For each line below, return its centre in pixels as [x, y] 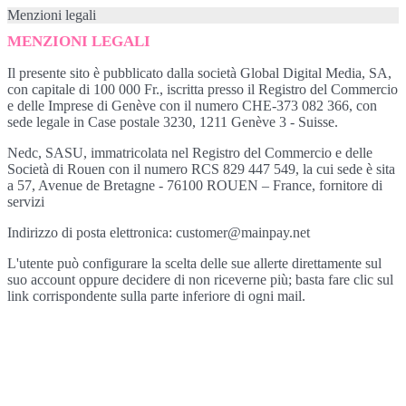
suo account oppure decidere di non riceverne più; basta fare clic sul [200, 280]
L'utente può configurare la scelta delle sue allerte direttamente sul [194, 263]
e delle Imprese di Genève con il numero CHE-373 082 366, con [192, 106]
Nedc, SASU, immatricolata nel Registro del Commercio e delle [190, 153]
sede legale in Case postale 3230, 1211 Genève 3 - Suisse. [173, 122]
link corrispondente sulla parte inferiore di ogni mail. [156, 296]
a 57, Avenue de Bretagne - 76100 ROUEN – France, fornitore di [195, 185]
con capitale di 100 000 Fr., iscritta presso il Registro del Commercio [203, 89]
